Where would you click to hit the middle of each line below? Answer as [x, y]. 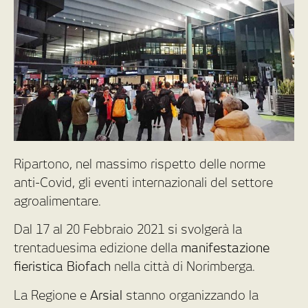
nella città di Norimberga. [183, 267]
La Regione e [52, 295]
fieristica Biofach [62, 267]
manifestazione [225, 248]
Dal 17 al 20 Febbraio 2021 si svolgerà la [128, 230]
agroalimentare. [57, 201]
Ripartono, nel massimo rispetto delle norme [140, 164]
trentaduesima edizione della [97, 248]
